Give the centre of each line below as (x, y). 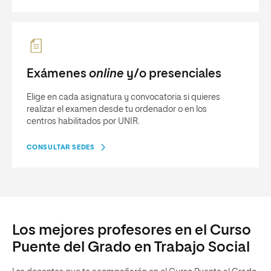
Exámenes (58, 74)
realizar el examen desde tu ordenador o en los (117, 109)
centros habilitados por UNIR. (83, 122)
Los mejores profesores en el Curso (132, 230)
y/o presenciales (172, 74)
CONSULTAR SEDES (61, 147)
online (106, 74)
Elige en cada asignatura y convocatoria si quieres (123, 97)
